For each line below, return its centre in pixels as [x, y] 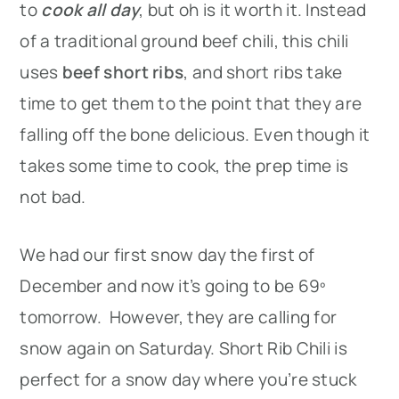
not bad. [53, 197]
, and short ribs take [263, 72]
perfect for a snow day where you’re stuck [188, 379]
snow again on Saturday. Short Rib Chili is [183, 348]
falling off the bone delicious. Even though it [195, 134]
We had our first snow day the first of [167, 255]
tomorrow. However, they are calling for [179, 317]
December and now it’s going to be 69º [173, 286]
